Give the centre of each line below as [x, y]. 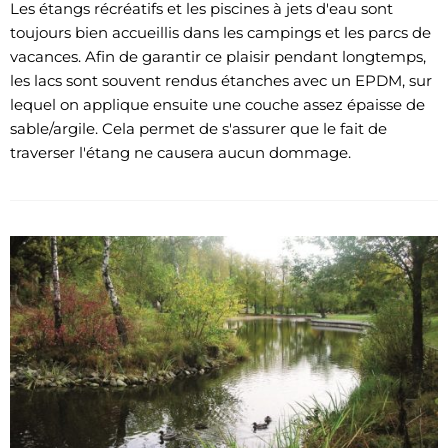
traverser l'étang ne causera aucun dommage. [182, 152]
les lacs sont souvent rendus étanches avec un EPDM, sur [221, 80]
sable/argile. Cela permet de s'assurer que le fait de [198, 128]
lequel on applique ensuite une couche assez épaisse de [217, 104]
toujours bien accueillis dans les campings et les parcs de [220, 32]
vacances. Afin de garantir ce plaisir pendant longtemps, [218, 56]
